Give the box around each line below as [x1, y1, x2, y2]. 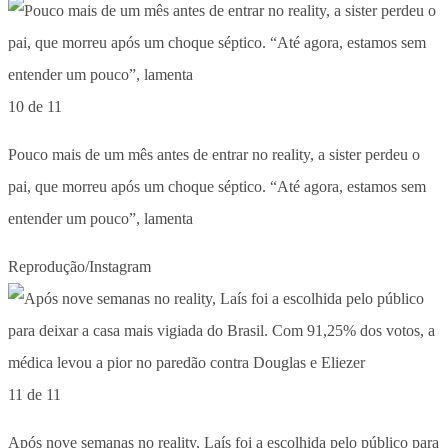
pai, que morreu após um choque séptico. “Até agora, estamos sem [8, 177, 426, 195]
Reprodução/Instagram [8, 257, 151, 275]
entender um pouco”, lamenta [8, 209, 193, 227]
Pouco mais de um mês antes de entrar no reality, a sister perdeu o [8, 145, 420, 163]
